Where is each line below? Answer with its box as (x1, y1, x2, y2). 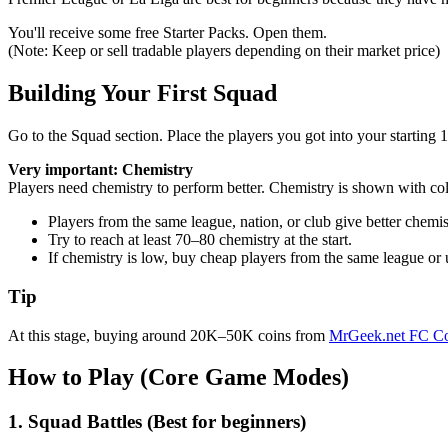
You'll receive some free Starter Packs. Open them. (8, 24, 327, 42)
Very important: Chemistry (8, 161, 193, 179)
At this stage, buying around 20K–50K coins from (8, 326, 329, 344)
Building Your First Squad (8, 80, 277, 107)
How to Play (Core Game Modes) (8, 364, 349, 391)
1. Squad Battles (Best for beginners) (8, 411, 306, 433)
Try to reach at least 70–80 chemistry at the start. (48, 231, 352, 249)
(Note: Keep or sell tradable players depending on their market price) (8, 42, 440, 60)
